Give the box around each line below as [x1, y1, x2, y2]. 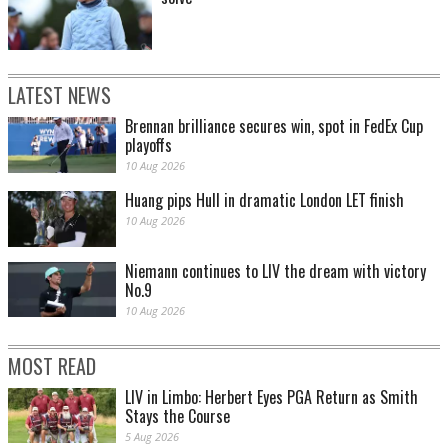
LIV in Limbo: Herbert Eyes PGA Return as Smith [125, 384, 418, 409]
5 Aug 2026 [125, 428, 179, 444]
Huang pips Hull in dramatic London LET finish [125, 188, 404, 213]
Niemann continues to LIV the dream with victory [125, 258, 426, 283]
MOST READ [8, 350, 96, 381]
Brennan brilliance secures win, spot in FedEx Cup [125, 114, 423, 139]
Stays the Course [125, 403, 230, 428]
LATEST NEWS [8, 80, 111, 111]
